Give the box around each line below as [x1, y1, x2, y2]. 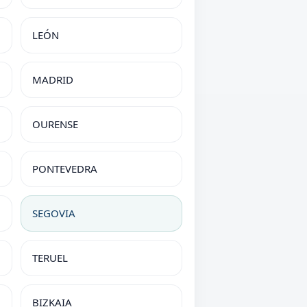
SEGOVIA [32, 206, 75, 220]
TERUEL [32, 251, 68, 265]
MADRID [32, 73, 73, 86]
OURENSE [32, 117, 78, 131]
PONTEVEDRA [32, 162, 97, 175]
